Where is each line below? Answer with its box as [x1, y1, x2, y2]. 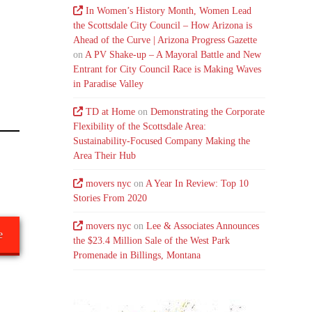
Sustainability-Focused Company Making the [73, 136, 251, 147]
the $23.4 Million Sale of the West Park [73, 235, 231, 247]
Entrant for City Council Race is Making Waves [73, 63, 262, 75]
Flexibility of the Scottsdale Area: [73, 121, 207, 132]
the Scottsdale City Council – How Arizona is [73, 19, 253, 31]
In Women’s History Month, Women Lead [86, 5, 252, 16]
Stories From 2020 [73, 193, 148, 204]
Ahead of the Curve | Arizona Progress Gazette [73, 34, 258, 45]
